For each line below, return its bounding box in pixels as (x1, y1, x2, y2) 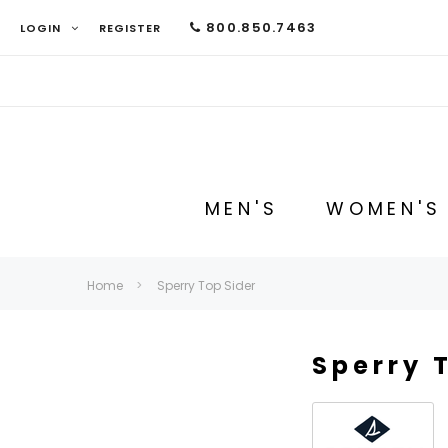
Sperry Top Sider (157, 276, 255, 294)
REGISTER (98, 19, 162, 36)
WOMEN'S (325, 195, 442, 221)
